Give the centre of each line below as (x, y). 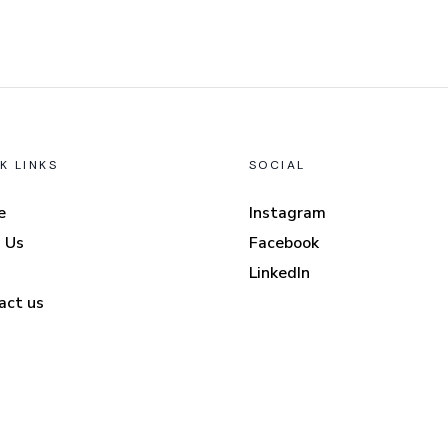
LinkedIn (279, 273)
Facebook (284, 243)
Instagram (287, 213)
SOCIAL (277, 165)
